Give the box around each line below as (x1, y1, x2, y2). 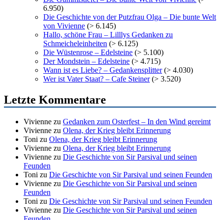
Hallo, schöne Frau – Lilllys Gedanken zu (43, 30, 173, 39)
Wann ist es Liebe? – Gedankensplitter (43, 65, 162, 74)
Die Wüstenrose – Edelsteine (43, 48, 133, 56)
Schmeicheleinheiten (43, 39, 107, 48)
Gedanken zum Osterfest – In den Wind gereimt (63, 117, 211, 126)
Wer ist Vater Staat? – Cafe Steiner (43, 74, 150, 83)
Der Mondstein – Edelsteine (43, 56, 130, 65)
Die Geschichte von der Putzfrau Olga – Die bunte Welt (43, 12, 216, 21)
